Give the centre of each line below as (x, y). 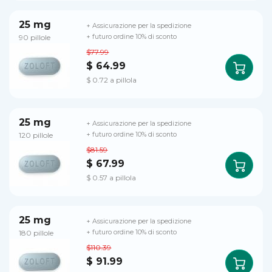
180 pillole (36, 233)
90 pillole (35, 37)
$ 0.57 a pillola (111, 177)
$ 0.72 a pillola (112, 80)
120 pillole (36, 135)
